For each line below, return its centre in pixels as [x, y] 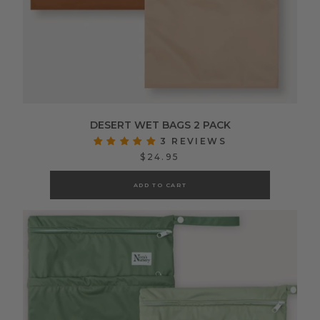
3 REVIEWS [194, 141]
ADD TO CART [160, 185]
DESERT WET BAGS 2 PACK [160, 125]
